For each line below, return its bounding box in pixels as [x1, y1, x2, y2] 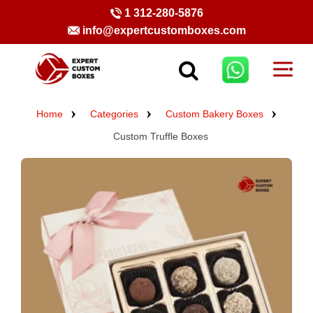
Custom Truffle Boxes [112, 131, 208, 143]
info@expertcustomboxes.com [82, 24, 246, 36]
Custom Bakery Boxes [166, 108, 263, 120]
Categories [90, 108, 138, 120]
